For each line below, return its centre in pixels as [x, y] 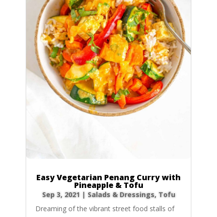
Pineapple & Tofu [108, 185]
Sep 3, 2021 [61, 195]
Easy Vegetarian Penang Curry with [108, 178]
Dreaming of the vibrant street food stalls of [105, 209]
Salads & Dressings [121, 195]
